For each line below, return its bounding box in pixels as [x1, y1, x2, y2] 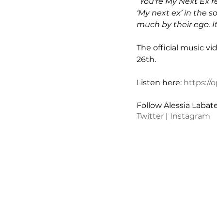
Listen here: [137, 78, 184, 87]
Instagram [170, 111, 210, 121]
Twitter [137, 111, 164, 121]
